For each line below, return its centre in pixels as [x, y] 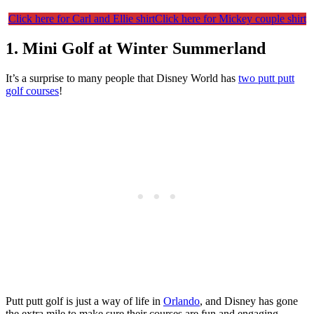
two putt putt [266, 78]
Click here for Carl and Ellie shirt [81, 19]
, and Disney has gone [249, 301]
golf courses [32, 90]
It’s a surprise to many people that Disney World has [122, 78]
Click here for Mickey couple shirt [230, 19]
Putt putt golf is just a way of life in [84, 301]
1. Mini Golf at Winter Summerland [136, 48]
